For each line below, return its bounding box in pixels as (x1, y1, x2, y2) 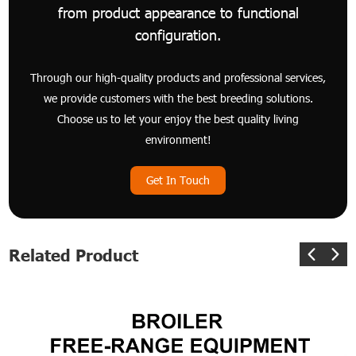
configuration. (135, 25, 221, 44)
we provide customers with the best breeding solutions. (43, 90, 313, 106)
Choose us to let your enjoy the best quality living (57, 110, 299, 126)
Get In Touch (146, 172, 210, 188)
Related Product (9, 243, 139, 265)
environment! (145, 131, 211, 147)
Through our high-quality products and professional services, (30, 69, 326, 85)
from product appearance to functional (57, 2, 299, 21)
